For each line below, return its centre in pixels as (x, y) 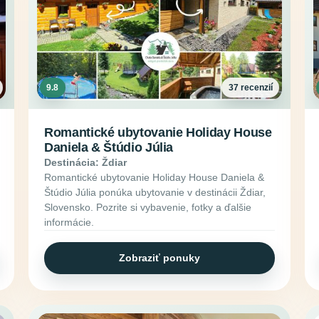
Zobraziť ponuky (159, 258)
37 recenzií (250, 88)
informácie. (69, 222)
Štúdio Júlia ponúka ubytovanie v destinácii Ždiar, (155, 192)
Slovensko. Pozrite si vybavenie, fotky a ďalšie (148, 207)
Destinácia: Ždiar (86, 162)
